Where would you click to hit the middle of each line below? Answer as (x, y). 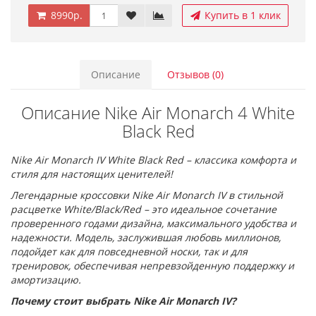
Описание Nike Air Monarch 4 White (158, 113)
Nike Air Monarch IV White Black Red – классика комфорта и (153, 160)
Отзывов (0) (195, 74)
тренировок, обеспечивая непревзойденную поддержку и (152, 266)
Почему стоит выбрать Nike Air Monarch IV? (123, 301)
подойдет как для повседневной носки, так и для (129, 251)
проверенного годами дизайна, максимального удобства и (153, 223)
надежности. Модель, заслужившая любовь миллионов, (146, 237)
